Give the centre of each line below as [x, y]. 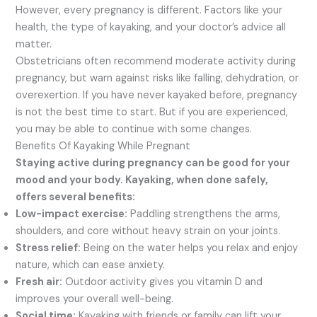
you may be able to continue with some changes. [134, 129]
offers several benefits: [76, 197]
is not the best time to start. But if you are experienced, [152, 113]
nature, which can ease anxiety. [91, 265]
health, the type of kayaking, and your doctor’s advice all [151, 28]
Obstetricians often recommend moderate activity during [156, 62]
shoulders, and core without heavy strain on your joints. [148, 231]
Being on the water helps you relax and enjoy [190, 248]
